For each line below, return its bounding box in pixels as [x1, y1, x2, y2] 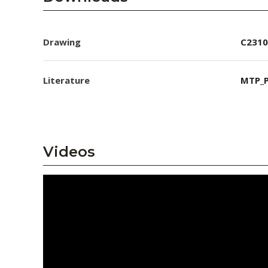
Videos [43, 143, 95, 160]
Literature [43, 74, 90, 86]
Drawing [43, 35, 81, 48]
